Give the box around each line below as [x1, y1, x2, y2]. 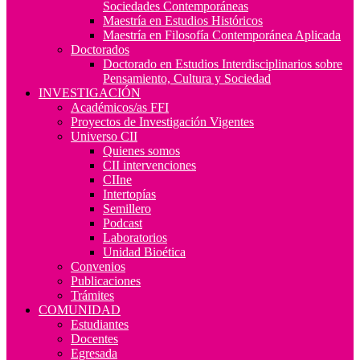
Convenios [71, 259, 125, 273]
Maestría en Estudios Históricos [103, 13, 263, 27]
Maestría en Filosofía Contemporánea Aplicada [103, 27, 341, 42]
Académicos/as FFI [71, 100, 169, 114]
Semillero [103, 201, 151, 215]
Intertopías [103, 186, 156, 201]
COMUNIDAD [39, 302, 121, 317]
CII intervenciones [103, 157, 196, 172]
